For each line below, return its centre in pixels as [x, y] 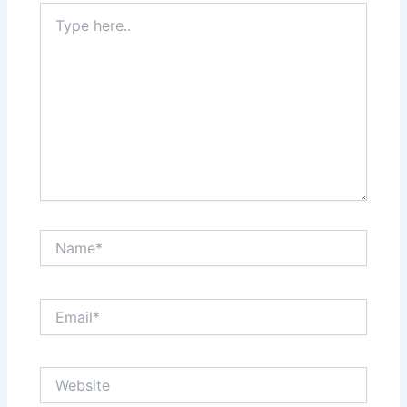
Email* [58, 306]
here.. [56, 29]
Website [64, 375]
